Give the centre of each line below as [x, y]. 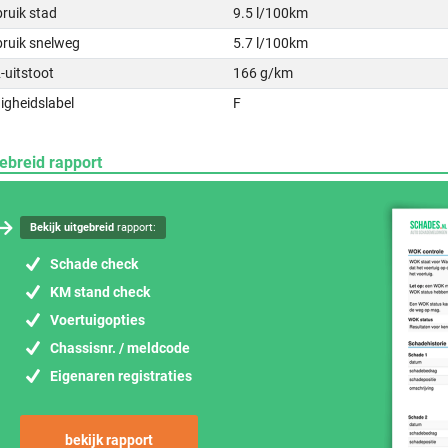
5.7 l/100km [271, 43]
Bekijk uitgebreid [72, 227]
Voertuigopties [97, 320]
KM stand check [100, 292]
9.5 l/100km [271, 13]
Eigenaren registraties [121, 376]
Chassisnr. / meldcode [120, 348]
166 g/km [263, 73]
